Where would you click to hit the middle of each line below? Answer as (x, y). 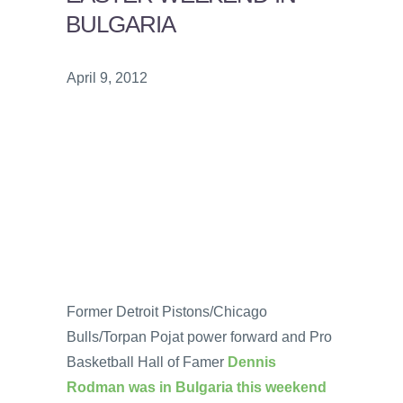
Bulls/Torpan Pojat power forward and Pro (199, 336)
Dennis (252, 362)
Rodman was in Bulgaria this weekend (197, 387)
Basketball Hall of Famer (147, 362)
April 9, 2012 (107, 77)
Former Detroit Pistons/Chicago (167, 311)
